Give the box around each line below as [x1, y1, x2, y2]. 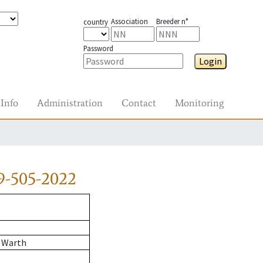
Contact [122, 96, 156, 109]
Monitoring [175, 96, 224, 109]
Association [110, 16, 148, 26]
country [83, 17, 108, 26]
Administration [37, 96, 103, 109]
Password [83, 43, 113, 53]
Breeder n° [156, 16, 188, 26]
